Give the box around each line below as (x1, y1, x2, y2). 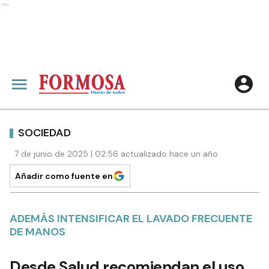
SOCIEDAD (18, 125, 71, 140)
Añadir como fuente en (15, 171, 113, 181)
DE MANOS (10, 225, 65, 239)
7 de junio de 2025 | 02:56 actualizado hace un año (14, 148, 218, 159)
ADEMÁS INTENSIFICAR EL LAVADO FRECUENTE (10, 211, 252, 226)
